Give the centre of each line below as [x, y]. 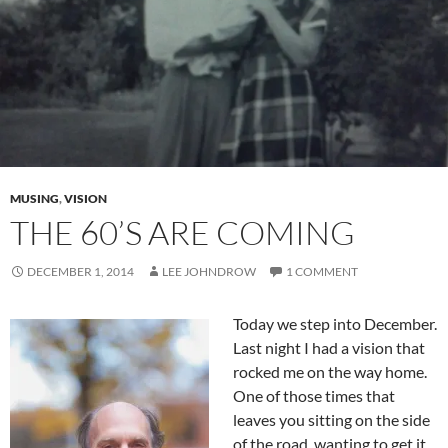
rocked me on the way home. [330, 371]
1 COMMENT [322, 271]
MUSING [34, 198]
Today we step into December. [335, 323]
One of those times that [314, 395]
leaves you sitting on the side [331, 419]
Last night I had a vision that [329, 347]
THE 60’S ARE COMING [182, 232]
